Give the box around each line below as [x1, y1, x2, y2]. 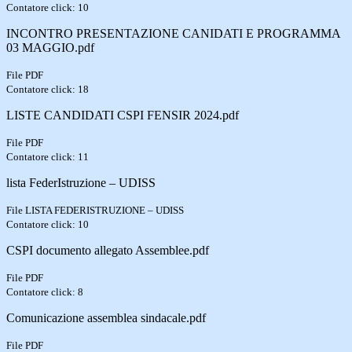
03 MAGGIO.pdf [6, 40, 94, 54]
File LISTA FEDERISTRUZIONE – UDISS [6, 203, 184, 216]
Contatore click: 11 [6, 150, 89, 163]
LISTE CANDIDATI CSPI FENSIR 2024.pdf [6, 108, 239, 122]
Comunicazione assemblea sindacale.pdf [6, 310, 206, 324]
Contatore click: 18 [6, 82, 89, 95]
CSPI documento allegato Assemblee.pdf [6, 243, 209, 257]
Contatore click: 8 [6, 285, 83, 298]
